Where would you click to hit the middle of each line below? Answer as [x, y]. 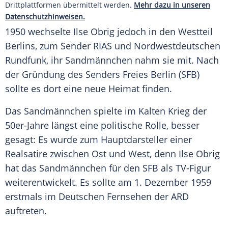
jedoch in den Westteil [164, 32]
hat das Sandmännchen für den [74, 168]
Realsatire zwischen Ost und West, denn [92, 154]
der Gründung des [45, 75]
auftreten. [26, 211]
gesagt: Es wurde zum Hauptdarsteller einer [98, 140]
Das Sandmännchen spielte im [72, 111]
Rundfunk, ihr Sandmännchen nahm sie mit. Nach [112, 60]
